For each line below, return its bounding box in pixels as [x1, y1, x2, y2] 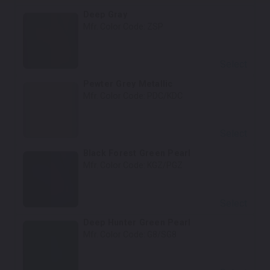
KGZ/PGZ [146, 160, 183, 171]
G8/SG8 [146, 230, 177, 240]
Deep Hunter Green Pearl [83, 218, 191, 228]
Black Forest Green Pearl [83, 148, 191, 159]
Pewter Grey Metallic [83, 78, 173, 89]
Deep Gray [83, 9, 127, 19]
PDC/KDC [146, 90, 183, 101]
